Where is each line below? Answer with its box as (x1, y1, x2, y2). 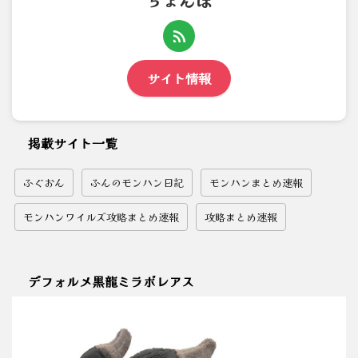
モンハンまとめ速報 (209, 175, 303, 190)
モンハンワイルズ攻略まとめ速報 (23, 209, 179, 225)
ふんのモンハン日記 (90, 175, 184, 190)
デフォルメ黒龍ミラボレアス (28, 272, 194, 291)
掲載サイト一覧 (28, 133, 117, 153)
